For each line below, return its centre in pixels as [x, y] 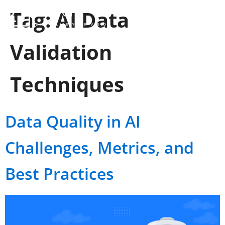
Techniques [67, 84]
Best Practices [60, 174]
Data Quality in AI [73, 121]
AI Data [92, 20]
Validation [61, 52]
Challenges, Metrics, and [99, 147]
